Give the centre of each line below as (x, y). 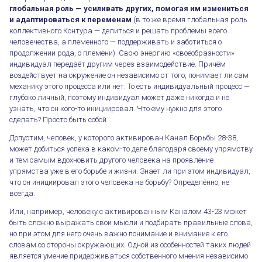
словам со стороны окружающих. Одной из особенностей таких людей (130, 244)
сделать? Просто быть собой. (59, 119)
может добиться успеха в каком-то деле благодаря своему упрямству (131, 149)
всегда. (22, 193)
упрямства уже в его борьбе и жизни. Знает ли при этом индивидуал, (130, 171)
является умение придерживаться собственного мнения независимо (129, 256)
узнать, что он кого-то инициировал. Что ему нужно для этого (116, 108)
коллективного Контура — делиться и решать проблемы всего (118, 30)
